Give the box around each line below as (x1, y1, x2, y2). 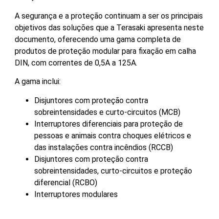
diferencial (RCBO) (34, 177, 97, 187)
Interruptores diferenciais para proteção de (34, 119, 183, 129)
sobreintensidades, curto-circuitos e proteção (34, 166, 192, 175)
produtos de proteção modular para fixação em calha (15, 46, 196, 56)
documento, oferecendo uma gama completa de (15, 34, 181, 44)
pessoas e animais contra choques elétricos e (34, 131, 191, 140)
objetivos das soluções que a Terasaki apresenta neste (15, 22, 204, 32)
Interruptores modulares (34, 189, 118, 199)
